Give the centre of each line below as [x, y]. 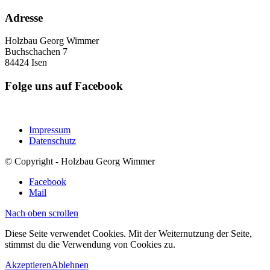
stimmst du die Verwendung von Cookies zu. [90, 244]
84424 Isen [26, 63]
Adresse [24, 17]
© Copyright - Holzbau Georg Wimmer [80, 161]
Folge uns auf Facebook [64, 86]
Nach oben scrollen [42, 213]
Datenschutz [52, 140]
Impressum [50, 130]
